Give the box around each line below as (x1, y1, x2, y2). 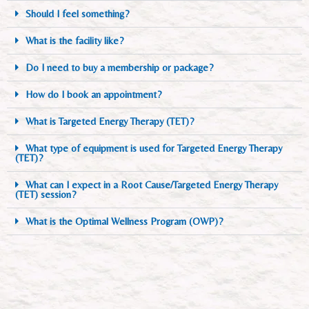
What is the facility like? (25, 34, 124, 46)
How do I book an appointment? (25, 88, 162, 100)
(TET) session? (15, 188, 77, 200)
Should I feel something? (25, 7, 130, 19)
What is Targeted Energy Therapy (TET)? (25, 114, 195, 127)
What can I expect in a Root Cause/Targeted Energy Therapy (25, 178, 278, 190)
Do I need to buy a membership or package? (25, 61, 214, 73)
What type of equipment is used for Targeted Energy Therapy (25, 141, 282, 154)
